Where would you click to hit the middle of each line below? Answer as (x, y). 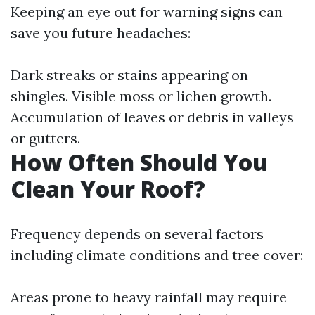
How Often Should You (139, 162)
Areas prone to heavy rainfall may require (149, 297)
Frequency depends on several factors (137, 234)
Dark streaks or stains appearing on (129, 75)
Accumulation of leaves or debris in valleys (152, 117)
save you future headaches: (101, 33)
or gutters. (45, 138)
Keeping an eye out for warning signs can (147, 12)
